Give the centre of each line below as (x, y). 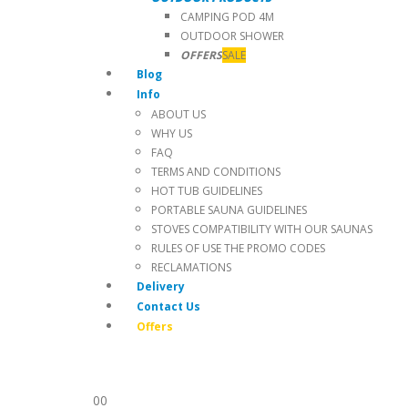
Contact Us (168, 306)
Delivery (161, 286)
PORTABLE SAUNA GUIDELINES (229, 210)
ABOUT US (178, 114)
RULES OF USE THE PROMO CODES (238, 248)
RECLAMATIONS (191, 267)
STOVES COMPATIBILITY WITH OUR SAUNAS (262, 229)
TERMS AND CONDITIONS (216, 172)
